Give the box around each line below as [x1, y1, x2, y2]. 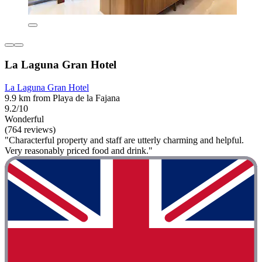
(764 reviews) [5, 124, 56, 135]
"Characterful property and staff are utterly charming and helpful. [5, 135, 244, 145]
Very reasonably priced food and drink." [5, 145, 153, 156]
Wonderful [5, 113, 44, 124]
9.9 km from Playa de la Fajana [5, 92, 120, 103]
